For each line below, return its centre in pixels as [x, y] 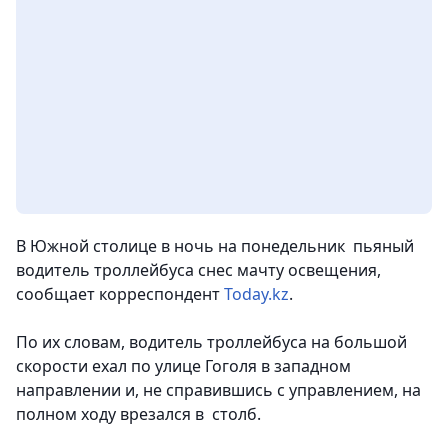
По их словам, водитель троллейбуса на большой [211, 342]
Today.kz [256, 294]
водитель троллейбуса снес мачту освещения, [198, 270]
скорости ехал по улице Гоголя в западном [183, 366]
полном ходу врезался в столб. [138, 414]
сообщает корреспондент [120, 294]
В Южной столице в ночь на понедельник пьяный [215, 246]
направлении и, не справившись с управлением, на [218, 390]
